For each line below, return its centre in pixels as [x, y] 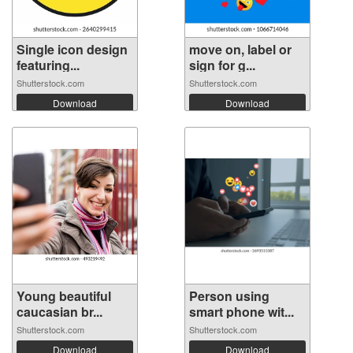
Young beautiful [64, 296]
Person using [229, 296]
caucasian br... [59, 312]
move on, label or [240, 50]
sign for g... [222, 65]
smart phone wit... [242, 312]
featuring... [48, 65]
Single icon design [72, 50]
